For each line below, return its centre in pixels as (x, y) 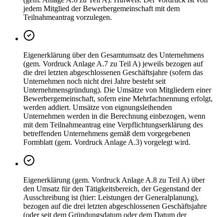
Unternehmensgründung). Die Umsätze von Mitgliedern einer (117, 90)
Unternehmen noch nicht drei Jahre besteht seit (94, 81)
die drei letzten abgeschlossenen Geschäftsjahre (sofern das (113, 73)
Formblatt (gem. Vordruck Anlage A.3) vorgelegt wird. (107, 142)
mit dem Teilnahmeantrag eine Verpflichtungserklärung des (113, 125)
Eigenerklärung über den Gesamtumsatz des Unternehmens (114, 55)
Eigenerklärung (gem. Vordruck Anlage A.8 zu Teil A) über (114, 180)
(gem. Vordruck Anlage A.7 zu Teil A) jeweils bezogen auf (113, 64)
